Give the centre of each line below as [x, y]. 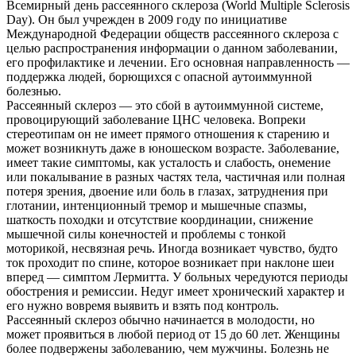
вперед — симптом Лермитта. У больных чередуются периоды [177, 277]
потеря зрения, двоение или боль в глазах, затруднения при [167, 191]
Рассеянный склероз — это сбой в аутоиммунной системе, [165, 105]
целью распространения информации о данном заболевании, [172, 48]
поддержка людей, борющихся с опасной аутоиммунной [159, 76]
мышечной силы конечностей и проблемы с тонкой [146, 234]
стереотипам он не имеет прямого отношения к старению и [168, 133]
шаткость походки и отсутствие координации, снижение [160, 219]
